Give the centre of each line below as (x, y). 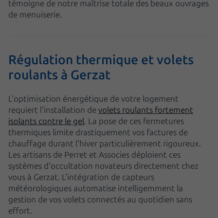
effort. (20, 210)
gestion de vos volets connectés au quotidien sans (100, 199)
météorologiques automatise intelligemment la (96, 188)
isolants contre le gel (46, 121)
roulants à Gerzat (59, 74)
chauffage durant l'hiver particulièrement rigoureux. (105, 143)
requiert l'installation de (53, 109)
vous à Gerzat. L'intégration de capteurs (81, 177)
